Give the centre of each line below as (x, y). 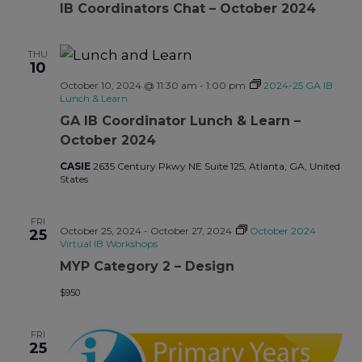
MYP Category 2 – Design (147, 266)
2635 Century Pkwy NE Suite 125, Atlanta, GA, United (216, 166)
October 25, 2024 (100, 230)
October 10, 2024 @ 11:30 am (128, 85)
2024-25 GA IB (298, 85)
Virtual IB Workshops (108, 243)
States (74, 179)
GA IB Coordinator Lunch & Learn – (180, 120)
